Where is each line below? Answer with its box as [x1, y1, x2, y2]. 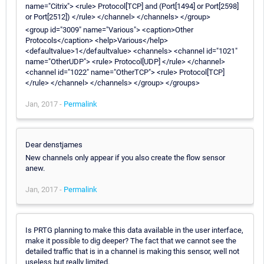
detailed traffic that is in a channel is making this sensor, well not [25, 246, 239, 256]
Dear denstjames [25, 140, 82, 149]
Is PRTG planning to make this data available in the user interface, [25, 225, 243, 235]
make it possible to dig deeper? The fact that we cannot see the [25, 236, 236, 245]
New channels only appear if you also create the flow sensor [25, 153, 225, 162]
